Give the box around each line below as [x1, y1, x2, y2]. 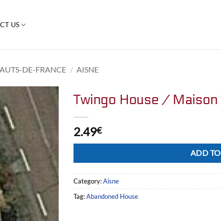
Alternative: [74, 145, 110, 153]
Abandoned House [86, 192, 138, 200]
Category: [74, 177, 103, 185]
